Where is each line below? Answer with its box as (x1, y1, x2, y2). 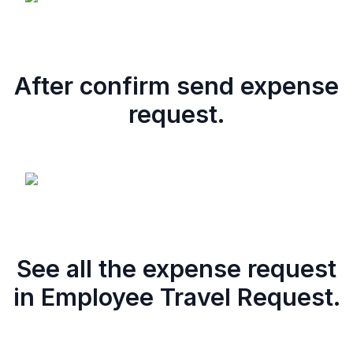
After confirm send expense (14, 71, 339, 101)
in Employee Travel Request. (13, 282, 340, 312)
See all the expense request (17, 254, 336, 284)
